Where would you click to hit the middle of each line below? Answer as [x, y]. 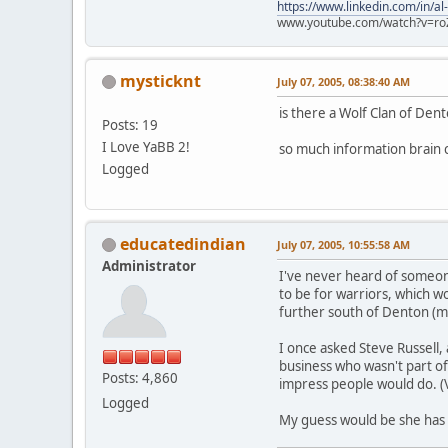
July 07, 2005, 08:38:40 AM [343, 81]
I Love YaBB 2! [146, 146]
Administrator [149, 265]
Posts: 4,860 [140, 377]
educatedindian [183, 243]
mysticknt [160, 80]
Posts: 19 [130, 124]
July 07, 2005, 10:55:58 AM [343, 244]
